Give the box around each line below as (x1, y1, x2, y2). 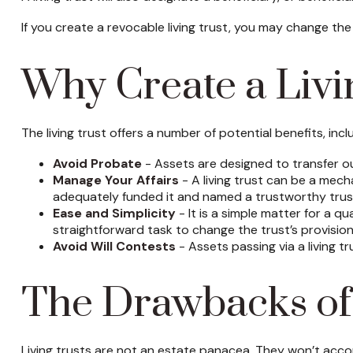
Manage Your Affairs (52, 172, 179, 189)
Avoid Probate (52, 155, 142, 173)
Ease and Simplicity (52, 205, 176, 222)
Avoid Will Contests (52, 238, 176, 255)
